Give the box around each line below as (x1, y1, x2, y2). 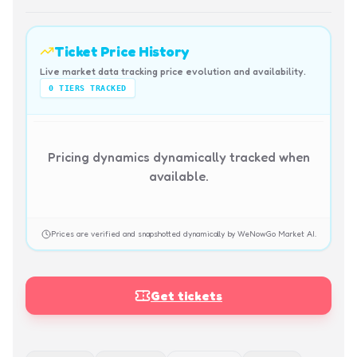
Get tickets (151, 288, 222, 304)
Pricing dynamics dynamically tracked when (47, 149, 310, 165)
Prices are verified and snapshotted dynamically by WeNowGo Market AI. (50, 229, 316, 238)
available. (148, 168, 209, 184)
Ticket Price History (54, 42, 189, 60)
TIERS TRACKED (53, 84, 127, 92)
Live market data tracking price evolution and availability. (40, 65, 306, 77)
